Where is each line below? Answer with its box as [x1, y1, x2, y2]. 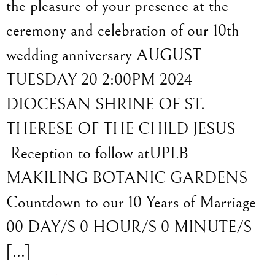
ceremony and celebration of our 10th [6, 21, 239, 41]
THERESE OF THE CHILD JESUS [6, 119, 235, 139]
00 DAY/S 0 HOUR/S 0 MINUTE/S [6, 217, 252, 238]
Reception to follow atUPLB [6, 144, 188, 164]
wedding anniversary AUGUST [6, 45, 201, 66]
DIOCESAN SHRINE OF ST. [6, 95, 205, 115]
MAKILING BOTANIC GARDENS [6, 168, 247, 188]
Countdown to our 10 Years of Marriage [6, 193, 256, 213]
